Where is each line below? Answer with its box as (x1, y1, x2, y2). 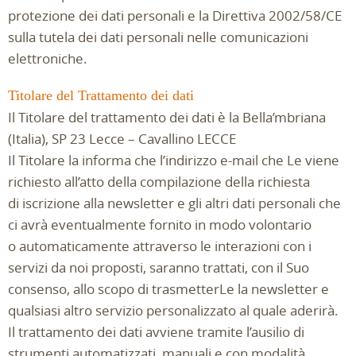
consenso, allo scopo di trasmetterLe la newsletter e (8, 280, 329, 298)
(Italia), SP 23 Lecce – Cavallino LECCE (8, 130, 236, 148)
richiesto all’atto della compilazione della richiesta (8, 172, 310, 191)
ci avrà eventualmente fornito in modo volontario (8, 215, 311, 234)
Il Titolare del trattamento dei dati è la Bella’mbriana (8, 108, 326, 126)
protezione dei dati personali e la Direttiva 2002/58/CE (8, 6, 342, 25)
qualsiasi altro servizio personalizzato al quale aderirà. (8, 301, 339, 319)
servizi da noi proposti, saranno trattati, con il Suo (8, 258, 309, 277)
